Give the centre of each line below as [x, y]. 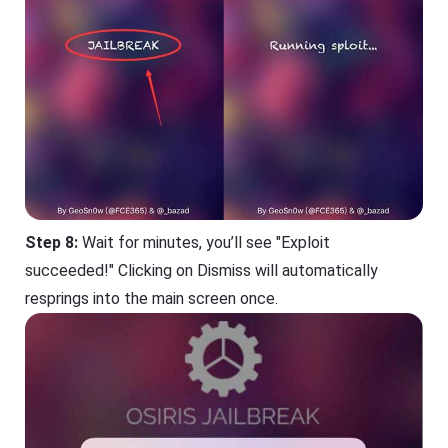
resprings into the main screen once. [152, 299]
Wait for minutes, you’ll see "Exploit [204, 243]
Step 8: [52, 243]
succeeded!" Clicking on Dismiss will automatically [202, 271]
